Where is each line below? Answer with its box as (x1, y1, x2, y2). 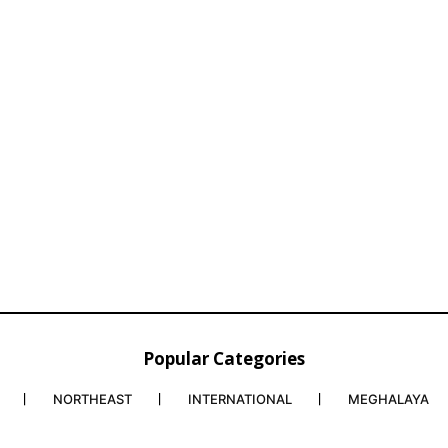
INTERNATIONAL (187, 391, 292, 408)
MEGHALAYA (347, 391, 429, 408)
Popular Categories (143, 347, 305, 371)
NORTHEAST (52, 391, 132, 408)
